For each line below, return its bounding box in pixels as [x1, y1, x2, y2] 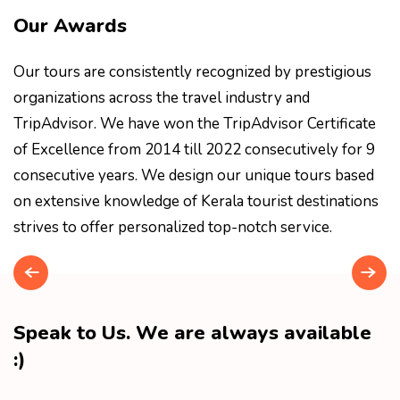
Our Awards [13, 12, 127, 40]
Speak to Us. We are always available [13, 320, 371, 347]
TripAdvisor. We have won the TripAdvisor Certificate [13, 113, 376, 135]
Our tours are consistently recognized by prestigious [13, 62, 371, 83]
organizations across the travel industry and [13, 87, 310, 109]
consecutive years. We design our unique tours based [13, 165, 374, 187]
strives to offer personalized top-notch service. [13, 217, 332, 238]
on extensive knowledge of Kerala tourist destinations [13, 191, 379, 212]
